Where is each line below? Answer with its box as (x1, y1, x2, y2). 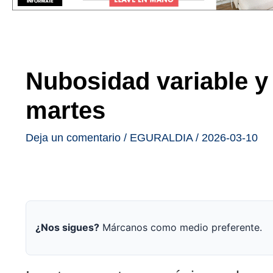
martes (26, 96, 105, 124)
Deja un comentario (26, 131, 121, 144)
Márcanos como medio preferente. (99, 221, 262, 234)
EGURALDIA (130, 131, 193, 144)
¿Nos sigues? (35, 221, 99, 234)
